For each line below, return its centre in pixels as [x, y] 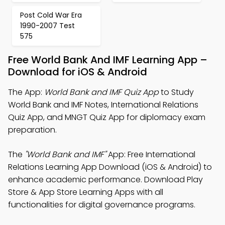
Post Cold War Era [51, 15]
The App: [26, 92]
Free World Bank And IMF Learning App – [108, 60]
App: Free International [151, 154]
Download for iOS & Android [78, 72]
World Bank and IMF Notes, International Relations [103, 105]
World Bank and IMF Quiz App [101, 92]
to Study [176, 92]
